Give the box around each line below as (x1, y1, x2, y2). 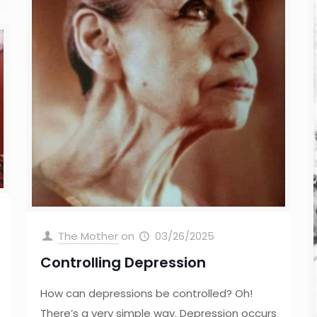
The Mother (57, 229, 118, 244)
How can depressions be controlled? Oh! (40, 286, 253, 301)
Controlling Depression (40, 253, 206, 273)
